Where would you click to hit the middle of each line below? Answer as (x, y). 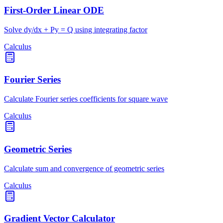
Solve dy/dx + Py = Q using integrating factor (76, 29)
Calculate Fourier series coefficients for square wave (86, 99)
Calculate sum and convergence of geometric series (84, 168)
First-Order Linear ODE (54, 10)
